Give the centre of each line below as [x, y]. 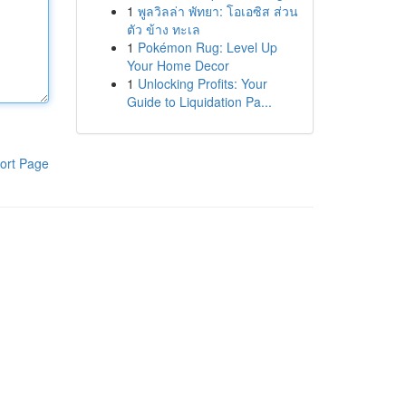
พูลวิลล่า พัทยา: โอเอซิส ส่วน [217, 11]
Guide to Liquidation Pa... [199, 101]
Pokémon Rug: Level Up [207, 47]
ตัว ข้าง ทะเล [163, 29]
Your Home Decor [178, 65]
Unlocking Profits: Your [202, 83]
